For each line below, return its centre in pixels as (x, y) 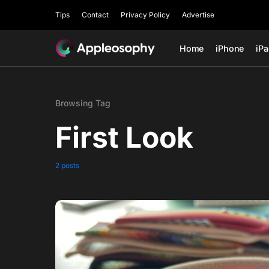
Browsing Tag (83, 103)
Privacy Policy (145, 15)
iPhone (230, 48)
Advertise (198, 15)
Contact (95, 15)
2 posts (67, 165)
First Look (124, 137)
